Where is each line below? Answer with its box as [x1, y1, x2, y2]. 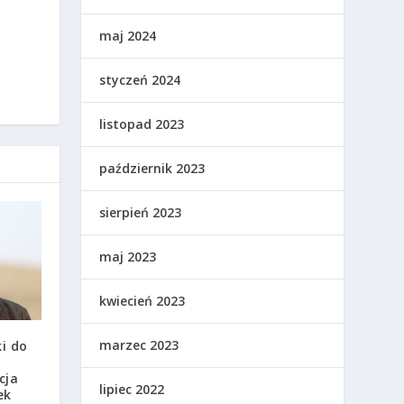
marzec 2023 [99, 336, 179, 354]
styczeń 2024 [99, 71, 181, 89]
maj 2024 [99, 27, 157, 45]
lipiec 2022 [99, 381, 165, 399]
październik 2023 [99, 160, 206, 178]
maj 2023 [99, 248, 157, 266]
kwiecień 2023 [99, 292, 186, 310]
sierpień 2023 [99, 204, 182, 222]
